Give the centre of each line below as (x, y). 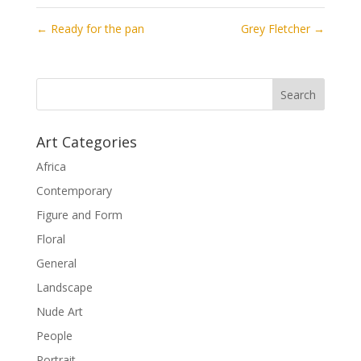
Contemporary (74, 190)
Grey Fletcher (278, 28)
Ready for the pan (95, 28)
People (54, 335)
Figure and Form (79, 214)
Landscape (64, 287)
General (56, 263)
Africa (51, 166)
